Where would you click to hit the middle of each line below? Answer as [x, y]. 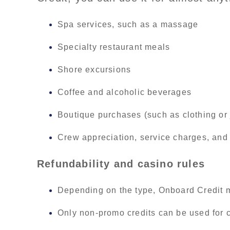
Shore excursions [94, 70]
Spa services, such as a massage [128, 25]
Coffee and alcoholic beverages [124, 92]
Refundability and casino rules [121, 164]
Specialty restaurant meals [114, 47]
